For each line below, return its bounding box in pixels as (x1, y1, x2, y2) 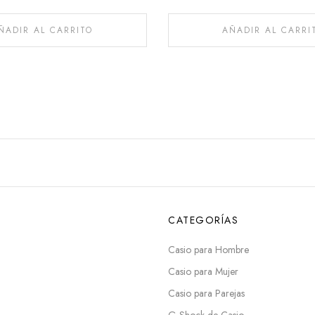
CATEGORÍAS (168, 212, 238, 227)
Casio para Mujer (168, 264, 238, 278)
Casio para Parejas (168, 285, 245, 300)
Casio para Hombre (168, 242, 249, 257)
